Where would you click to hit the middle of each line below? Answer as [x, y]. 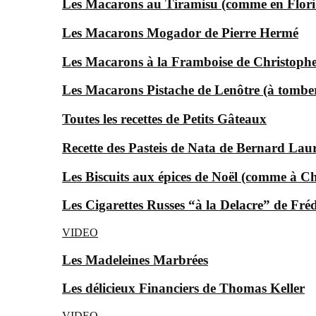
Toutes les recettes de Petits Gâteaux [164, 119]
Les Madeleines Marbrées [135, 260]
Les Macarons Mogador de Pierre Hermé [180, 32]
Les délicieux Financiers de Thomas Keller [183, 288]
